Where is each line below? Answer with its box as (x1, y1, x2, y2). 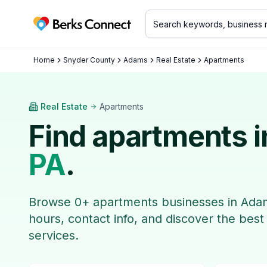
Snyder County (63, 55, 115, 64)
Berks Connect (33, 24, 100, 36)
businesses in (158, 195, 241, 209)
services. (29, 228, 79, 243)
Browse (29, 195, 74, 209)
